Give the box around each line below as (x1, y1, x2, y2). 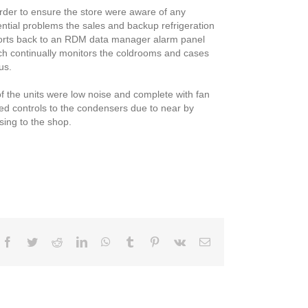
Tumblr (135, 236, 166, 247)
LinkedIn (87, 236, 126, 247)
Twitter (37, 236, 68, 247)
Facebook (12, 236, 55, 247)
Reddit (62, 236, 91, 247)
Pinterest (159, 236, 197, 247)
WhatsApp (110, 236, 157, 247)
